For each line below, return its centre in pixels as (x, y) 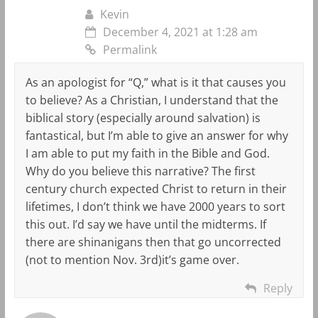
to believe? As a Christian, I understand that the (152, 100)
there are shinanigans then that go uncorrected (153, 242)
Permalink (130, 49)
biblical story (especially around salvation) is (143, 117)
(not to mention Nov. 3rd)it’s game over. (132, 259)
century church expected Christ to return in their (156, 188)
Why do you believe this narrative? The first (140, 171)
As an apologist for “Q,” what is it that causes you (155, 82)
